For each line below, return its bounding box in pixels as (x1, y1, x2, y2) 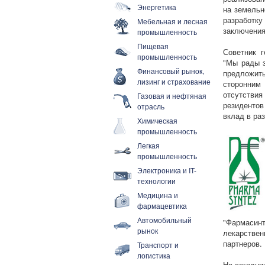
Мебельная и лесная (137, 16, 208, 26)
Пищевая (137, 41, 169, 51)
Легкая (137, 140, 160, 150)
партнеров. (223, 238, 262, 249)
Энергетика (137, 2, 176, 12)
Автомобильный (137, 215, 192, 225)
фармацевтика (137, 201, 187, 211)
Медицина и (137, 190, 178, 200)
